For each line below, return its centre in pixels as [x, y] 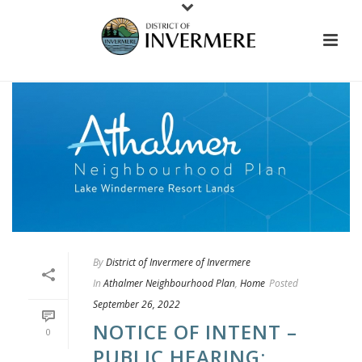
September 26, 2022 [137, 304]
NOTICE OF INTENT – [195, 331]
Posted [284, 283]
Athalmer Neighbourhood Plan [169, 283]
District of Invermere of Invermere [178, 262]
